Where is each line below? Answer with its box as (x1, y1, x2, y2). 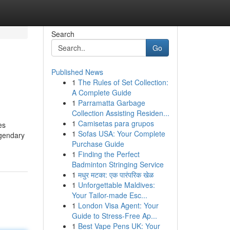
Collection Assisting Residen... (71, 108, 169, 118)
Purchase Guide (71, 139, 124, 149)
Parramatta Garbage (78, 98, 145, 108)
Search (51, 29, 74, 39)
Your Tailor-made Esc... (71, 190, 147, 200)
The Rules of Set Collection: (78, 77, 168, 87)
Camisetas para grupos (78, 118, 154, 128)
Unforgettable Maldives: (78, 180, 155, 190)
